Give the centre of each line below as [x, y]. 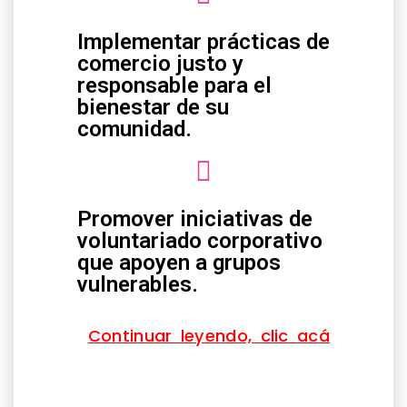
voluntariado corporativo [200, 240]
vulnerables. [138, 284]
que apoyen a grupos [179, 262]
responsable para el [174, 85]
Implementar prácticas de [203, 41]
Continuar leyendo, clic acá [208, 335]
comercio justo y [160, 63]
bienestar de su [153, 107]
